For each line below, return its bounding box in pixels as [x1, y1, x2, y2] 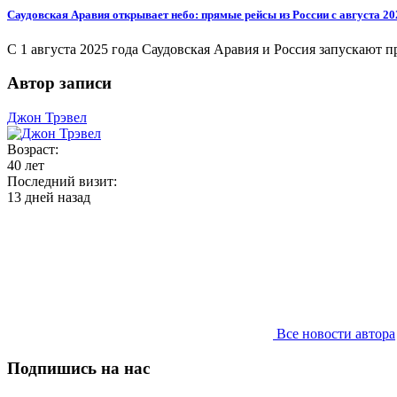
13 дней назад [7, 190, 90, 206]
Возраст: [7, 142, 58, 158]
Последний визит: [7, 174, 117, 190]
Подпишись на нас [7, 358, 150, 378]
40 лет [7, 158, 44, 174]
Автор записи [7, 74, 112, 93]
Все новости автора [273, 326, 395, 342]
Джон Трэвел [7, 110, 87, 126]
